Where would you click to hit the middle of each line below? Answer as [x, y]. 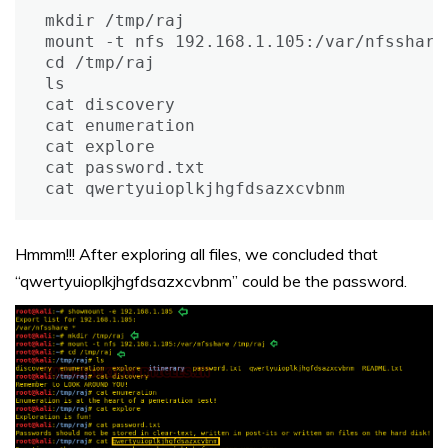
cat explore [100, 147]
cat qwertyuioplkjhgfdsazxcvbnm [195, 189]
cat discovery [110, 105]
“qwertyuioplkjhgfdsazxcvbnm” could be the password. [211, 281]
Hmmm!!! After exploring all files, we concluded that [196, 254]
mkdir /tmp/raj [115, 21]
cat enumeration [120, 126]
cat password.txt [125, 168]
